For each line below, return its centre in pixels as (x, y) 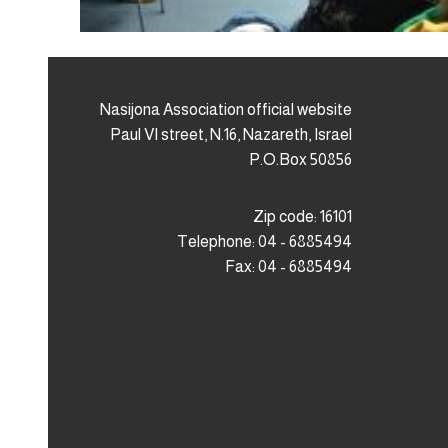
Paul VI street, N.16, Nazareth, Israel (231, 134)
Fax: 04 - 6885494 (289, 266)
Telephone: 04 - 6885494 (265, 241)
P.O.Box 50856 (301, 159)
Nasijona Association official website (226, 109)
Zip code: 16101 (303, 216)
